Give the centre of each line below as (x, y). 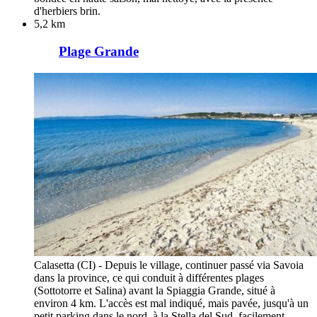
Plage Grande (99, 52)
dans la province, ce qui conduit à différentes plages (149, 277)
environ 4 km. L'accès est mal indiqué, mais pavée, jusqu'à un (171, 303)
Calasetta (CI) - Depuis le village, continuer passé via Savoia (169, 265)
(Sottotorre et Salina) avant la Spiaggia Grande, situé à (155, 290)
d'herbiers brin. (67, 11)
